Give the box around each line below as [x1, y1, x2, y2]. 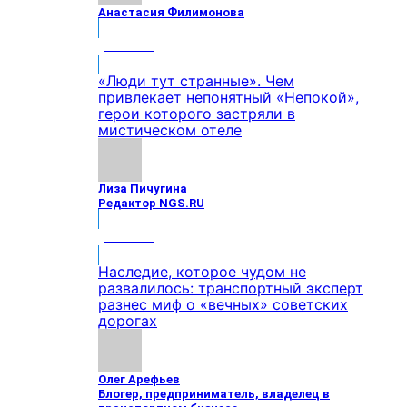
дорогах [98, 312, 157, 330]
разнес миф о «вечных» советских [98, 295, 348, 313]
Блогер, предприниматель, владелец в [98, 387, 330, 401]
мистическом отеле [98, 121, 242, 139]
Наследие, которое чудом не [98, 263, 306, 281]
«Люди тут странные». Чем [98, 72, 294, 90]
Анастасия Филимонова [98, 5, 244, 19]
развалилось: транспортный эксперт [98, 279, 363, 297]
